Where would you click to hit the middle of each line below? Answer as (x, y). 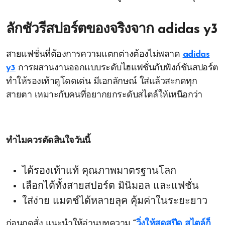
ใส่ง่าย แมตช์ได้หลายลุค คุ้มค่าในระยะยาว (115, 201)
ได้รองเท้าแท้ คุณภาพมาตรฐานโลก (99, 171)
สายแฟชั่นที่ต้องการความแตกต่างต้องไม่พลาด (94, 54)
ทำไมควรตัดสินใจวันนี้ (48, 141)
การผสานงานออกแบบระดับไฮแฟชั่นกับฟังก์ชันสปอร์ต (117, 68)
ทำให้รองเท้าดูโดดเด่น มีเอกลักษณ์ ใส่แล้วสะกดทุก (102, 82)
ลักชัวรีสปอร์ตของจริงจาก (82, 30)
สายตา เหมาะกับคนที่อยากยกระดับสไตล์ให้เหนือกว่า (104, 95)
